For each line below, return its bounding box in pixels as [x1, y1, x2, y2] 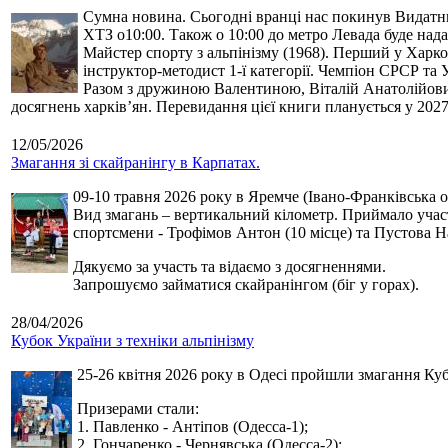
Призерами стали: [77, 400, 199, 418]
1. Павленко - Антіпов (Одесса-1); [77, 418, 308, 436]
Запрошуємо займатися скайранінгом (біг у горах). [73, 276, 419, 294]
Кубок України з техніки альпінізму [11, 332, 254, 350]
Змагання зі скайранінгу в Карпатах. [11, 154, 260, 172]
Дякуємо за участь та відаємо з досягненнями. [73, 258, 386, 276]
